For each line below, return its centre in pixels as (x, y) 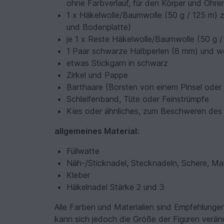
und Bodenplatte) (99, 27)
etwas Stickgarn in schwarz (117, 63)
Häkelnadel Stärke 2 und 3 (116, 187)
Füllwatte (83, 151)
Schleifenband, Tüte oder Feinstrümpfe (138, 99)
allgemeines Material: (97, 131)
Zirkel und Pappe (97, 75)
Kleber (78, 175)
